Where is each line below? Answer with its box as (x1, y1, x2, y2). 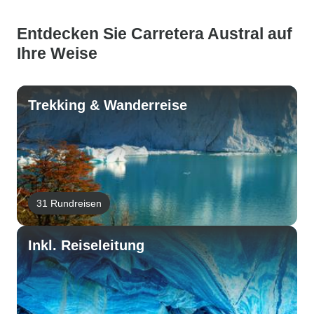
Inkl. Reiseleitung (28, 238, 144, 253)
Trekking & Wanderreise (28, 97, 187, 113)
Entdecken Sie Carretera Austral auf (17, 25, 292, 43)
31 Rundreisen (36, 197, 102, 209)
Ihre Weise (17, 44, 97, 62)
